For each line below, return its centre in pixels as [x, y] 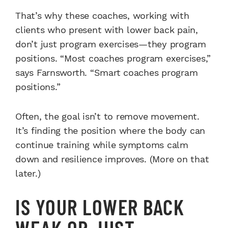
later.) [28, 173]
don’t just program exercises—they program [111, 44]
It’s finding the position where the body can [110, 130]
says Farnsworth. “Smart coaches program [107, 72]
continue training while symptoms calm [102, 145]
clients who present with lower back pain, [107, 30]
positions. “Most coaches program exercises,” [113, 58]
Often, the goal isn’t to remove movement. [107, 116]
